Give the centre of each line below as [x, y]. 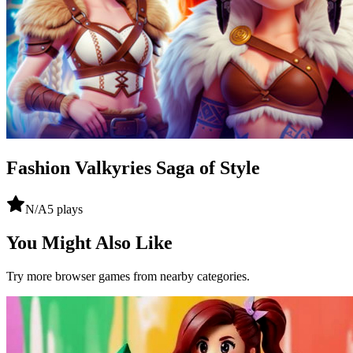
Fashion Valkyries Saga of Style [133, 168]
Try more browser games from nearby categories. [128, 277]
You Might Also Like [89, 243]
